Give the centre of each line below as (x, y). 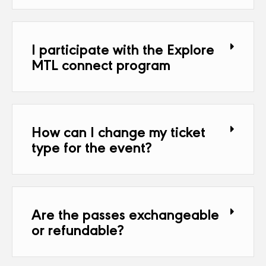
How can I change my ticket (118, 131)
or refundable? (78, 229)
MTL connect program (101, 64)
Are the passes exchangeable (125, 213)
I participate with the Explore (123, 48)
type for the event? (92, 146)
